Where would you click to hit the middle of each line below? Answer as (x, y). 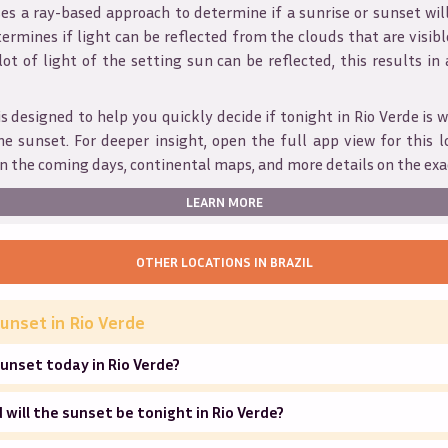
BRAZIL (291, 261)
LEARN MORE (224, 201)
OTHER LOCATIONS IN (202, 261)
